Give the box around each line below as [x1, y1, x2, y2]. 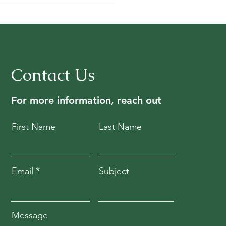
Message [12, 210, 48, 221]
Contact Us [11, 64, 95, 86]
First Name [12, 121, 56, 133]
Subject [99, 165, 130, 177]
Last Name [99, 121, 142, 133]
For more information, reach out [11, 94, 162, 107]
